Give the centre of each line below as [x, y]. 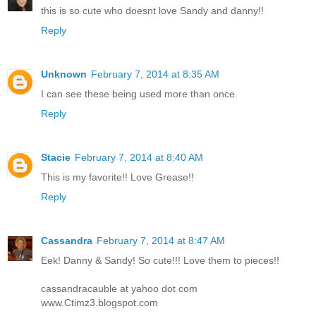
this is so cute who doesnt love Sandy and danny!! [152, 10]
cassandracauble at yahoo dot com [119, 288]
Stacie [56, 157]
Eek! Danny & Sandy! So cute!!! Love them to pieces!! [160, 260]
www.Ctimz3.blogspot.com [99, 302]
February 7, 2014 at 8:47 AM [161, 240]
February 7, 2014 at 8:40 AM [139, 157]
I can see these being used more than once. [139, 93]
